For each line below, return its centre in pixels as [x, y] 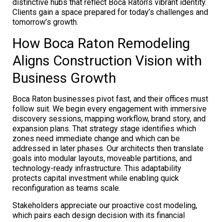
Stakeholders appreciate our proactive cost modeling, [105, 205]
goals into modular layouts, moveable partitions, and [102, 158]
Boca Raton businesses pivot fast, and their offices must [110, 99]
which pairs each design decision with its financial [99, 215]
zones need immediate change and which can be [96, 138]
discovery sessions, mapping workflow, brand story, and [109, 118]
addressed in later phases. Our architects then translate [108, 148]
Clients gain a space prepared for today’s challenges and [110, 12]
